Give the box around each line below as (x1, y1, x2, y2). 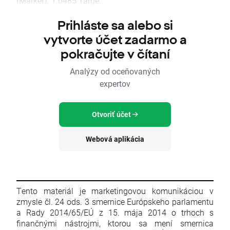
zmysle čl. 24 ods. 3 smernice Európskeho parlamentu (16, 196, 214, 207)
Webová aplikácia (85, 134, 145, 144)
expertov (100, 78, 130, 89)
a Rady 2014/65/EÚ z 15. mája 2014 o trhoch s (16, 207, 214, 218)
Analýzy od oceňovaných (70, 66, 160, 76)
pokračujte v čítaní (60, 47, 170, 61)
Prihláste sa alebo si (57, 18, 173, 32)
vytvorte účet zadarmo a (43, 32, 187, 47)
